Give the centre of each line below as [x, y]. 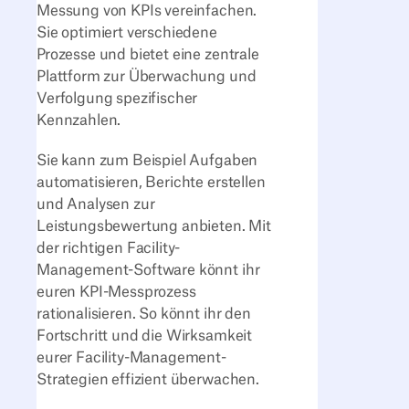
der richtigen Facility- [109, 249]
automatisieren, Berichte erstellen [151, 183]
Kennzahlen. [81, 120]
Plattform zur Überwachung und [147, 76]
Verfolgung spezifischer [117, 98]
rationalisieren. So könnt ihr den [144, 315]
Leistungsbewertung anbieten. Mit [154, 227]
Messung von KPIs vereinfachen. [147, 10]
